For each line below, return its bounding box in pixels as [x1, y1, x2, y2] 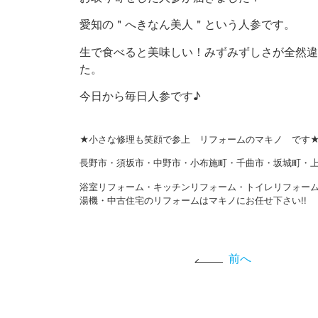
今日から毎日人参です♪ [79, 89, 201, 104]
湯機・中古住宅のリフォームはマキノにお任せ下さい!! [79, 194, 307, 206]
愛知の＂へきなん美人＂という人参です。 [79, 17, 295, 32]
